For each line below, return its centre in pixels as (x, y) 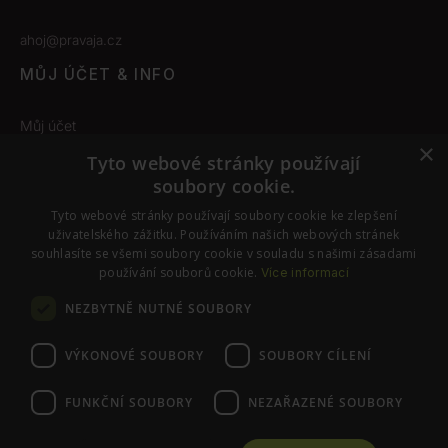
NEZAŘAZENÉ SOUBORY (325, 402)
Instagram (62, 325)
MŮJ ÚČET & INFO (98, 75)
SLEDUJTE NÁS (69, 285)
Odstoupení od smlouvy (95, 186)
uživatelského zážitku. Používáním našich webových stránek (224, 234)
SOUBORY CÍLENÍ (315, 355)
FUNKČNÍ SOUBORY (129, 402)
